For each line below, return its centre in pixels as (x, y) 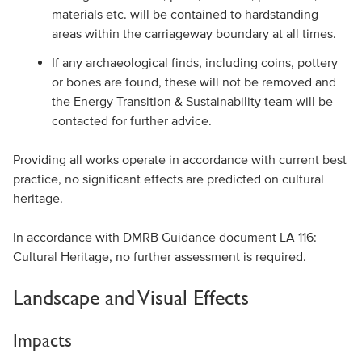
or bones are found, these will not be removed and (194, 82)
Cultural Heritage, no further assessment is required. (159, 256)
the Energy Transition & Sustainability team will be (192, 101)
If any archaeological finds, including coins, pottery (194, 62)
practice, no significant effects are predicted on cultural (168, 179)
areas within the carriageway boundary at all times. (194, 33)
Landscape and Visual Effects (130, 297)
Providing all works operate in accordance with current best (179, 159)
